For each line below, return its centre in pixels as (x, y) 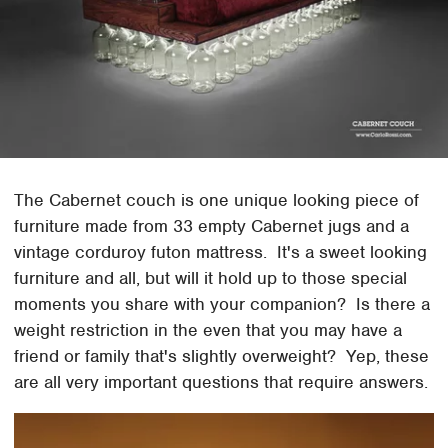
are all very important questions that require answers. (221, 381)
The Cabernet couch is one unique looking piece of (217, 199)
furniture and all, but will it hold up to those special (211, 277)
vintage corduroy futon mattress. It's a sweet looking (221, 251)
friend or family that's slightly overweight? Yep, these (222, 355)
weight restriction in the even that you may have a (208, 329)
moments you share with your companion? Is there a (222, 303)
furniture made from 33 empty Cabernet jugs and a (212, 225)
